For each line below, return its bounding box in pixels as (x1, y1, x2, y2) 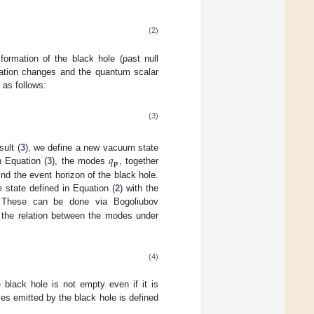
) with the (120, 183, 159, 194)
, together (118, 155, 159, 166)
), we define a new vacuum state (25, 142, 159, 153)
